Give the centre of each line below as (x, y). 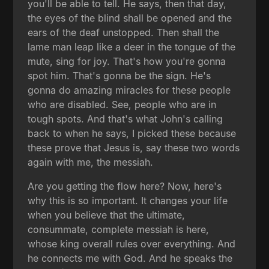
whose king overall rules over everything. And (132, 244)
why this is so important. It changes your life (128, 201)
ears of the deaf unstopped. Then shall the (124, 33)
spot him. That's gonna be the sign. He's (119, 76)
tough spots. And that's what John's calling (125, 119)
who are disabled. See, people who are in (122, 105)
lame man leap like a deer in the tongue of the (132, 47)
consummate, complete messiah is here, (119, 230)
